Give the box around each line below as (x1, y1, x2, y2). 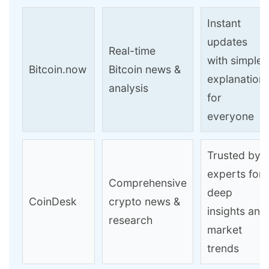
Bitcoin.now (29, 63, 86, 76)
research (109, 214, 153, 227)
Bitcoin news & (109, 63, 181, 76)
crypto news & (109, 195, 180, 208)
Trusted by (207, 149, 261, 162)
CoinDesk (29, 195, 77, 208)
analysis (109, 82, 148, 95)
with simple (207, 54, 262, 67)
